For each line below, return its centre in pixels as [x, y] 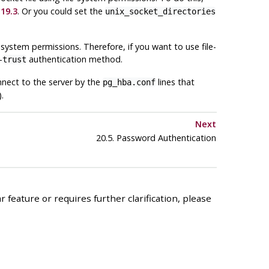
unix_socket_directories [160, 12]
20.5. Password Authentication [155, 138]
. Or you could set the [61, 11]
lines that [175, 82]
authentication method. [74, 59]
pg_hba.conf [129, 83]
